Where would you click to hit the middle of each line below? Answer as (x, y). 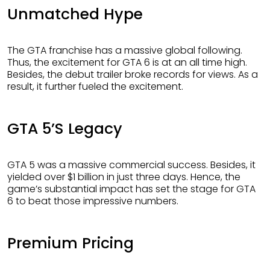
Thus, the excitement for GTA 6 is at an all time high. (127, 63)
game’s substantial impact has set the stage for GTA (131, 189)
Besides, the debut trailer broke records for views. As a (133, 75)
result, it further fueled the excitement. (95, 87)
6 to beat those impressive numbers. (93, 201)
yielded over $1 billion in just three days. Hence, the (124, 177)
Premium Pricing (71, 243)
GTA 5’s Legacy (65, 129)
